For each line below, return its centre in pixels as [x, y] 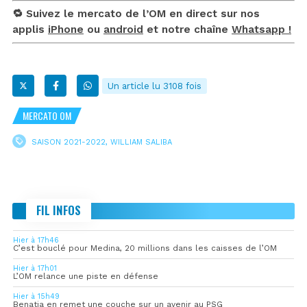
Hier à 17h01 [35, 269]
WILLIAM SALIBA [141, 142]
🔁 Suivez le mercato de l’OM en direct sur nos [136, 14]
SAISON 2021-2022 [69, 142]
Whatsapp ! [261, 30]
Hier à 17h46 [36, 241]
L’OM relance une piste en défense [86, 277]
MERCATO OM [47, 116]
